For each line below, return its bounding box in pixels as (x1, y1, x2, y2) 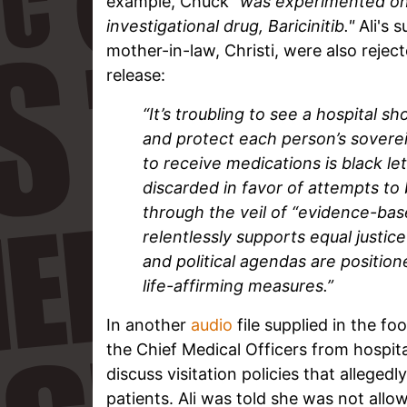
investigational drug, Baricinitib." (106, 15, 354, 35)
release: (106, 65, 165, 84)
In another (106, 314, 191, 334)
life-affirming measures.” (143, 275, 333, 295)
